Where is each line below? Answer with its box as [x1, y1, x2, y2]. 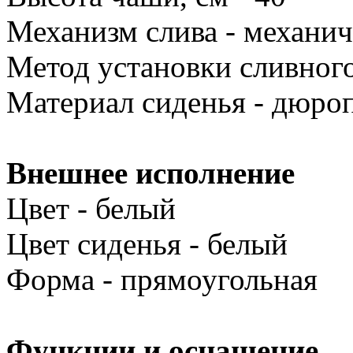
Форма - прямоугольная [6, 262, 318, 296]
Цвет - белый [6, 191, 176, 225]
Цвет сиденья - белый [6, 226, 288, 261]
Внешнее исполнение [6, 155, 295, 190]
